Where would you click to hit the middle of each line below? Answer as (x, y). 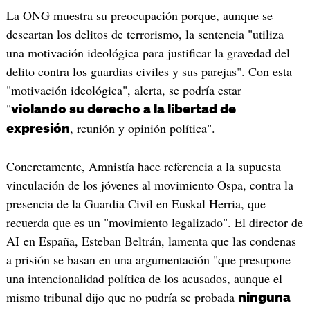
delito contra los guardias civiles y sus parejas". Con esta (149, 71)
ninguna (264, 297)
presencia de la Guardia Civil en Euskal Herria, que (136, 203)
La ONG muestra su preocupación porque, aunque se (139, 15)
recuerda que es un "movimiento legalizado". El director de (154, 222)
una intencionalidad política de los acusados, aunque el (144, 278)
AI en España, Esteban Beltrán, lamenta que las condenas (151, 240)
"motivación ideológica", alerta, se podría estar (124, 90)
